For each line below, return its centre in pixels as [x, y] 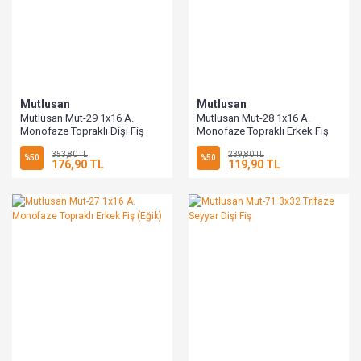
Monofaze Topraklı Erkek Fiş [263, 131]
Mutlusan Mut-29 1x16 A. [77, 118]
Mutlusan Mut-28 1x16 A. [253, 118]
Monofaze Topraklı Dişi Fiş [82, 131]
